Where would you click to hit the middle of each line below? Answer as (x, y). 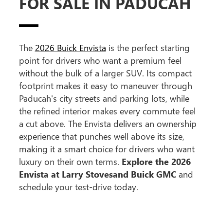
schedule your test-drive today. (78, 187)
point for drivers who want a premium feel (100, 61)
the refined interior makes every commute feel (107, 111)
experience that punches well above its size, (101, 136)
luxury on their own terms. (70, 162)
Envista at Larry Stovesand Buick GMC (97, 174)
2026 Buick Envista (70, 48)
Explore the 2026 (156, 162)
